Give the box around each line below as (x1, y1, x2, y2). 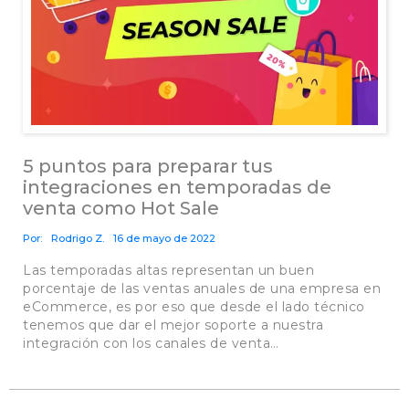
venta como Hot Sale (23, 196, 219, 219)
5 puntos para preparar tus (23, 154, 273, 177)
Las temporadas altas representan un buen (23, 261, 314, 278)
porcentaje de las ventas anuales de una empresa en (23, 279, 381, 297)
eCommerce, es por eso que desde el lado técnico (23, 298, 365, 315)
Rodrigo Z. (51, 231, 104, 245)
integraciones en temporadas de (23, 175, 331, 198)
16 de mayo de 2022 (113, 231, 215, 245)
